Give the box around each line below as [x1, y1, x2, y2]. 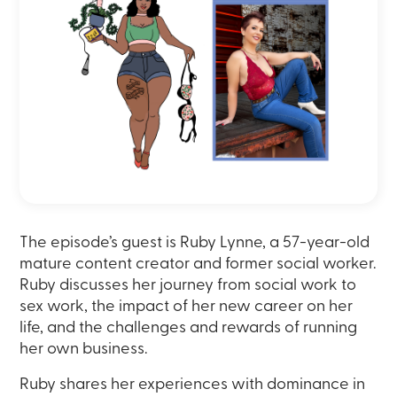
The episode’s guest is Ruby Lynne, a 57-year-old [19, 235, 370, 253]
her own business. [19, 341, 149, 359]
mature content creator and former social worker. [19, 256, 378, 274]
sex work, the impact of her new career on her [19, 299, 354, 316]
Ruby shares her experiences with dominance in [19, 377, 366, 394]
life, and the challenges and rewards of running [19, 320, 358, 338]
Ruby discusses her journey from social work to [19, 277, 357, 295]
